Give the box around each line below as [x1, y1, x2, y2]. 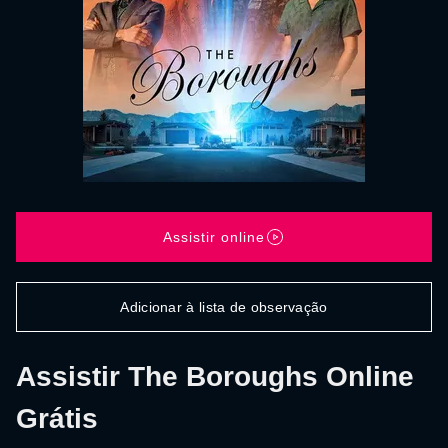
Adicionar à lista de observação [120, 298, 328, 315]
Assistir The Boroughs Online [16, 361, 414, 392]
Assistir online [163, 228, 265, 245]
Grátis [16, 403, 98, 434]
